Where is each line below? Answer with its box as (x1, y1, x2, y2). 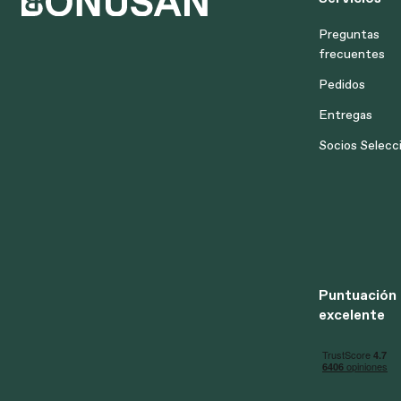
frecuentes (319, 45, 385, 63)
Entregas (319, 106, 372, 124)
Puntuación (319, 285, 397, 304)
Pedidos (319, 75, 365, 93)
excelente (319, 304, 385, 324)
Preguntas (319, 25, 380, 43)
